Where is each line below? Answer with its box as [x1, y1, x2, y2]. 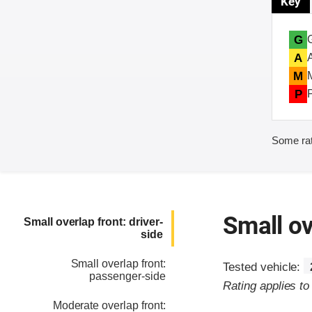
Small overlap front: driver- [23, 216, 163, 228]
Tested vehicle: [223, 260, 304, 274]
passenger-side [89, 270, 166, 283]
